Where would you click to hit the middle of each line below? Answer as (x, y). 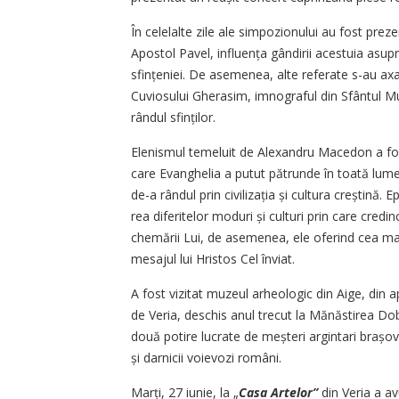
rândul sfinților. (173, 118)
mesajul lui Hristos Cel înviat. (213, 259)
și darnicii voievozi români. (206, 358)
